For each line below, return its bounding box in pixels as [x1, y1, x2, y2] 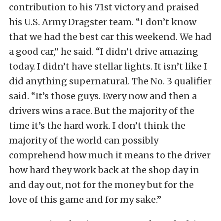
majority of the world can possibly [9, 135, 158, 146]
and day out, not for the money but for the [9, 179, 194, 190]
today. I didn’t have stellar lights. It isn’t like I [9, 61, 207, 72]
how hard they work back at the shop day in [9, 164, 199, 176]
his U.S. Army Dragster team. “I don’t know [9, 16, 196, 28]
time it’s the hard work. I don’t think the [9, 120, 185, 131]
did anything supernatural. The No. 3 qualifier [9, 75, 212, 87]
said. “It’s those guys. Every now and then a [9, 90, 197, 102]
